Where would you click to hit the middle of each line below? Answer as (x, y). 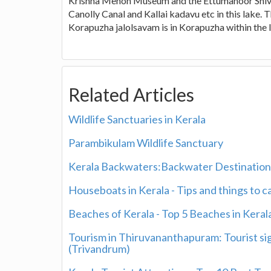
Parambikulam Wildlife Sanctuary (146, 142)
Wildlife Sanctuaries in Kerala (137, 119)
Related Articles (131, 94)
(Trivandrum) (99, 248)
